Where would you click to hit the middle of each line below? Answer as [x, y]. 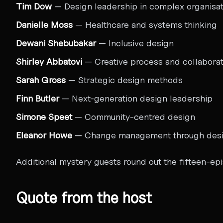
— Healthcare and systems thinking [145, 24]
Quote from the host [84, 197]
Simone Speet [44, 116]
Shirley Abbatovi [49, 61]
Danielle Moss [44, 24]
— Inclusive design [135, 43]
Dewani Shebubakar [56, 43]
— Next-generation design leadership [136, 98]
